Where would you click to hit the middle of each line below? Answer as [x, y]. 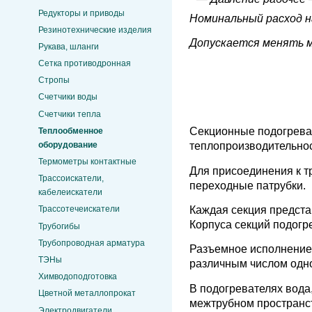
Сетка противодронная [85, 64]
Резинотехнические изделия [95, 30]
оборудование [68, 145]
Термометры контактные [87, 162]
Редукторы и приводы [81, 13]
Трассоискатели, [71, 179]
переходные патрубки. [248, 185]
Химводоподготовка [78, 277]
